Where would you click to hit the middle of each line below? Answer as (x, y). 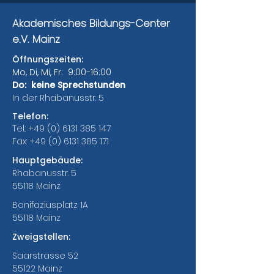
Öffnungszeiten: (48, 59)
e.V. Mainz (36, 39)
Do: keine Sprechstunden (69, 85)
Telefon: (30, 116)
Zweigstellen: (41, 237)
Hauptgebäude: (47, 160)
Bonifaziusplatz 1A (50, 205)
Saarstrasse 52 (45, 256)
